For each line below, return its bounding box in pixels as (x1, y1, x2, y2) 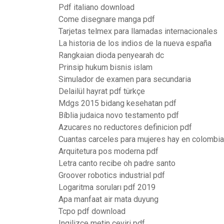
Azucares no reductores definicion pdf (58, 122, 192, 132)
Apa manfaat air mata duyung (58, 194, 158, 204)
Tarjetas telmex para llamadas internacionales (58, 26, 217, 36)
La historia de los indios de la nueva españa (58, 38, 211, 48)
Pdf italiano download (58, 2, 134, 12)
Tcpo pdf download (58, 206, 125, 216)
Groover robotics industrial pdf (58, 170, 165, 180)
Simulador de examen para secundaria (58, 74, 191, 84)
